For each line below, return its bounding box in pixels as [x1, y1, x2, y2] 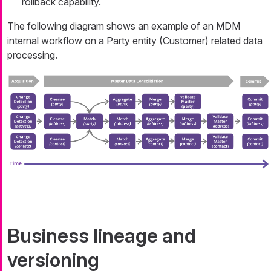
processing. [7, 49, 57, 62]
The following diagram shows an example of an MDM [7, 20, 240, 33]
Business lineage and [7, 224, 196, 248]
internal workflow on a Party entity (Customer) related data [7, 34, 263, 47]
